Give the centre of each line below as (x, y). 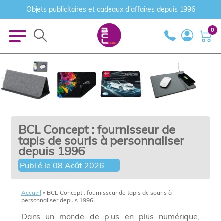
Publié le (37, 165)
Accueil (31, 193)
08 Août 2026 (79, 165)
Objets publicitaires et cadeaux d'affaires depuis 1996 (110, 9)
